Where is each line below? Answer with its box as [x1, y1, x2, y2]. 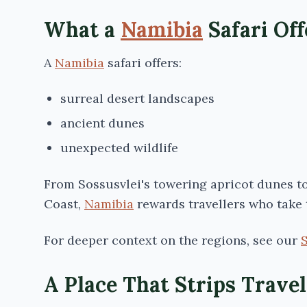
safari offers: [104, 55, 182, 71]
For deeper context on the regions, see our [44, 232, 301, 248]
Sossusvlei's [78, 176, 150, 192]
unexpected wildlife [60, 140, 178, 156]
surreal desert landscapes [60, 90, 214, 106]
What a [44, 16, 121, 42]
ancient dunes [60, 115, 145, 131]
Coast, [44, 196, 84, 212]
